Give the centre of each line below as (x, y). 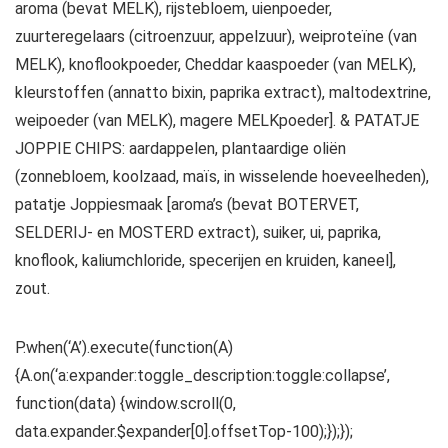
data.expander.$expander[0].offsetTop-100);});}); (184, 431)
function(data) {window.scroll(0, (125, 403)
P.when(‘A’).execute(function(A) (124, 347)
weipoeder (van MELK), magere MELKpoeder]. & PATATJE (217, 120)
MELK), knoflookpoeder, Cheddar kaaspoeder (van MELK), (215, 64)
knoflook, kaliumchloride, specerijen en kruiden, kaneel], (205, 260)
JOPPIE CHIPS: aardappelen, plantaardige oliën (180, 148)
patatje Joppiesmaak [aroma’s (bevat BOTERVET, (187, 204)
